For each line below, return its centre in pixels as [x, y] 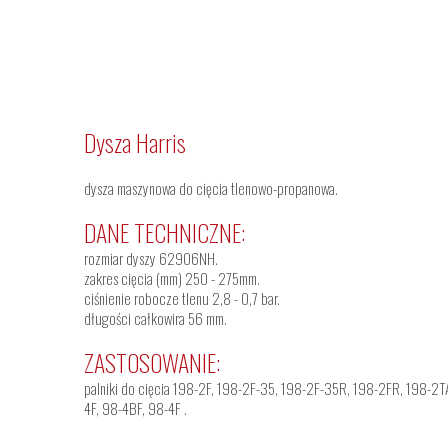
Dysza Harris [135, 142]
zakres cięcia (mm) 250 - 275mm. [172, 278]
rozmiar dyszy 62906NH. [151, 258]
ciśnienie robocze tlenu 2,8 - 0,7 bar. [182, 298]
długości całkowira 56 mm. [155, 318]
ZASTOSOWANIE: [152, 362]
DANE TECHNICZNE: [164, 232]
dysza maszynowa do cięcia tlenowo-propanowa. [211, 188]
